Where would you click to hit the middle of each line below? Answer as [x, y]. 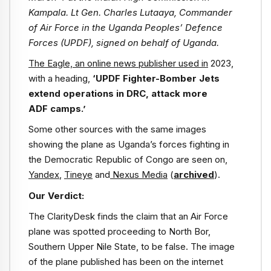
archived [194, 175]
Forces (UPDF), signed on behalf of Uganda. [124, 42]
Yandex [44, 175]
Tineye [78, 175]
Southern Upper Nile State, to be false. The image [132, 247]
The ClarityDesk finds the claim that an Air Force [128, 217]
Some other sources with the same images [117, 129]
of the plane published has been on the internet [126, 262]
